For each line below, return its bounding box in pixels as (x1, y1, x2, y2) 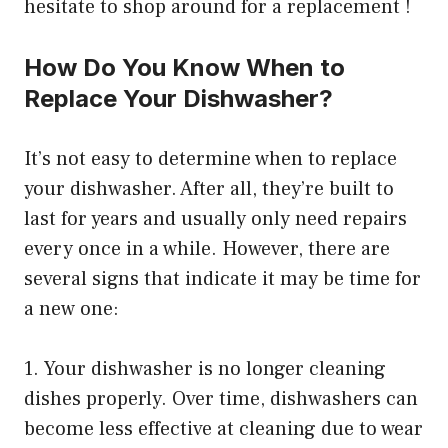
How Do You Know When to (24, 53, 345, 83)
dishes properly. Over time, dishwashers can (24, 386, 418, 413)
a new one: (24, 296, 119, 323)
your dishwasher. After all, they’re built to (24, 176, 394, 203)
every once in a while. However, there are (24, 236, 390, 263)
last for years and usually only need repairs (24, 206, 407, 233)
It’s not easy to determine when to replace (24, 146, 397, 173)
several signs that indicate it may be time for (24, 266, 421, 293)
